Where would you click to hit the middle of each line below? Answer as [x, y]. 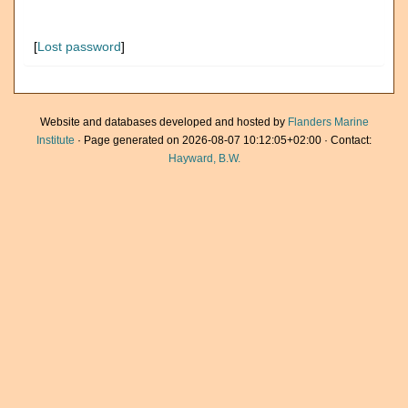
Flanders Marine [328, 122]
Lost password [79, 46]
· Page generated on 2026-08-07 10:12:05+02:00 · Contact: [223, 140]
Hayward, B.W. [204, 158]
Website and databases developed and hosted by [163, 122]
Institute [56, 140]
